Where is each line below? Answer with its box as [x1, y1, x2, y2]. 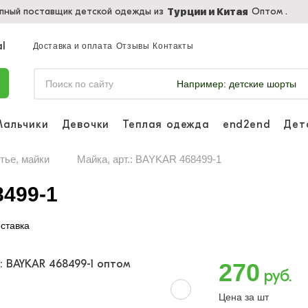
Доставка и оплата [32, 41, 113, 51]
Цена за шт [218, 291, 269, 302]
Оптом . [252, 5, 287, 17]
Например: [176, 78, 226, 89]
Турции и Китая [167, 6, 248, 17]
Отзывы [115, 41, 150, 51]
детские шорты [225, 78, 296, 89]
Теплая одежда [122, 118, 210, 131]
